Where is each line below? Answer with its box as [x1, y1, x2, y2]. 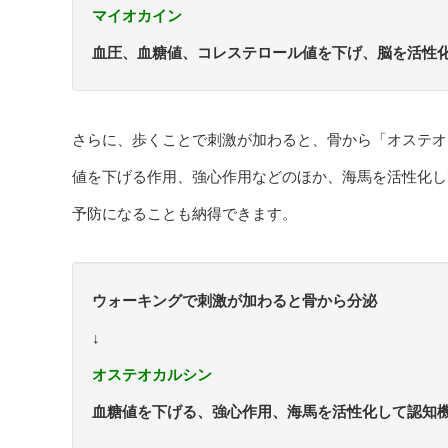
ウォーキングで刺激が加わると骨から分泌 [92, 292, 377, 309]
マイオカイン [92, 7, 182, 24]
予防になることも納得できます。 [72, 205, 297, 222]
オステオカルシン [92, 366, 212, 383]
